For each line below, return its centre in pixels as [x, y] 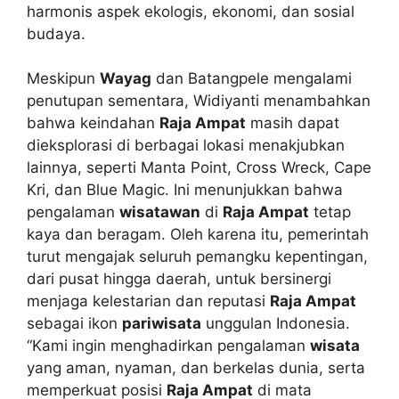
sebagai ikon [74, 324]
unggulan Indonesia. [276, 324]
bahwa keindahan [93, 123]
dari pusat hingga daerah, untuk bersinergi [179, 279]
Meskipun [63, 79]
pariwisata [162, 324]
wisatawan [160, 212]
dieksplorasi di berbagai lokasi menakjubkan [186, 146]
